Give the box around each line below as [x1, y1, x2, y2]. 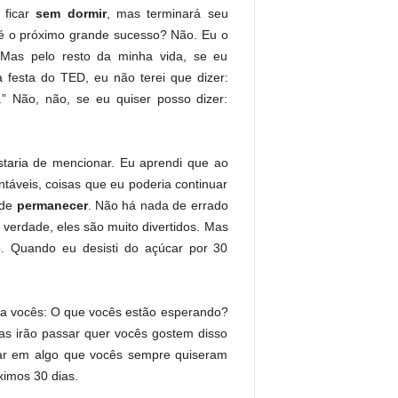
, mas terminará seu [106, 6, 228, 21]
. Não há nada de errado [87, 198, 228, 213]
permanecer [16, 198, 88, 213]
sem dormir [29, 6, 107, 21]
